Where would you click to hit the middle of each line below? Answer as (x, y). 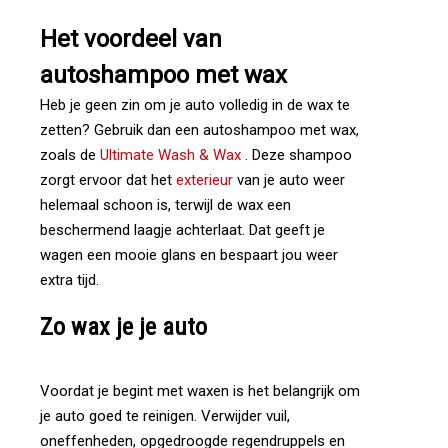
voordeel (130, 39)
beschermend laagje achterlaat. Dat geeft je (182, 230)
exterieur (204, 180)
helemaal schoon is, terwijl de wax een (165, 205)
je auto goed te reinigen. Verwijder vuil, (165, 416)
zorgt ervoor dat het (108, 180)
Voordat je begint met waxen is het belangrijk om (200, 391)
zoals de (70, 155)
